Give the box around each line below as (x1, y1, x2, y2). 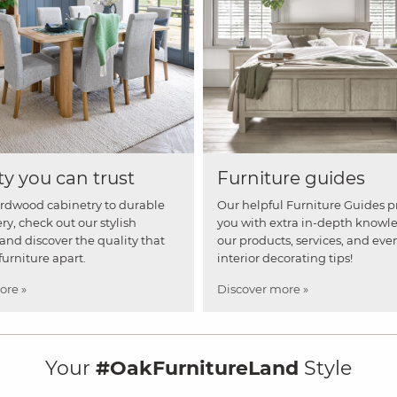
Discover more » (217, 281, 308, 296)
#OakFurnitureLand (96, 355, 299, 380)
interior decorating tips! (217, 250, 353, 265)
